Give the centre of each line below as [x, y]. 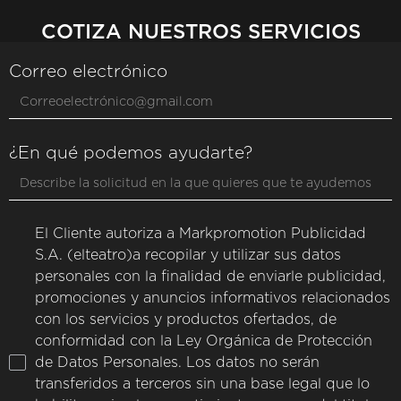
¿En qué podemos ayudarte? [131, 154]
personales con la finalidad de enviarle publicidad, [210, 277]
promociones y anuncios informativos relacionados [212, 299]
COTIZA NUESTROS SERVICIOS [200, 31]
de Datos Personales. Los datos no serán [177, 363]
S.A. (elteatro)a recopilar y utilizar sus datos [188, 256]
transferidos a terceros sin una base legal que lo [202, 384]
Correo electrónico [88, 73]
